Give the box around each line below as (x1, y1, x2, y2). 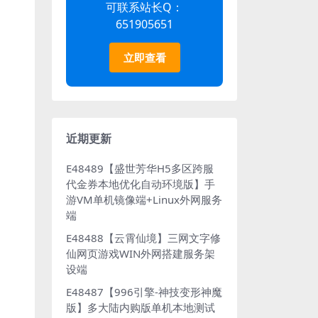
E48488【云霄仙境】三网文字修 (66, 231, 221, 245)
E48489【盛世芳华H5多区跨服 (66, 161, 214, 175)
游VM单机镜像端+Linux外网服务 (66, 192, 222, 207)
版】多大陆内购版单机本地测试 (66, 300, 215, 314)
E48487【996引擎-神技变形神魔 (66, 285, 222, 299)
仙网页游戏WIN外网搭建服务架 (66, 246, 215, 261)
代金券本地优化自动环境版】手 (66, 177, 215, 191)
